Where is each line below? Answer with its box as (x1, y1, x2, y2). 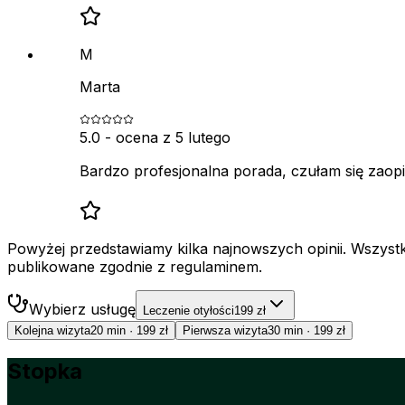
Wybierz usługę (29, 300, 136, 319)
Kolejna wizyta (14, 324, 90, 338)
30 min (268, 324, 303, 338)
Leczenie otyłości (143, 304, 234, 318)
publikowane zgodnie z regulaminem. (7, 258, 262, 277)
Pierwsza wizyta (183, 324, 268, 338)
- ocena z (100, 128, 175, 147)
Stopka (7, 358, 82, 385)
